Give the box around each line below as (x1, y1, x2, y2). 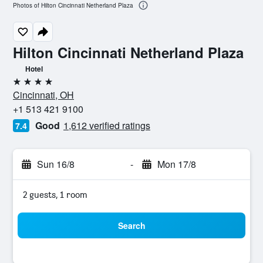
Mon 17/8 (157, 157, 196, 171)
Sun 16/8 (37, 157, 75, 171)
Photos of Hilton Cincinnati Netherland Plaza (13, 1, 133, 10)
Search (117, 220, 146, 231)
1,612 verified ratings (63, 119, 150, 132)
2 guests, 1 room (23, 189, 87, 200)
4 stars (12, 80, 40, 92)
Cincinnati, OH (13, 88, 74, 102)
